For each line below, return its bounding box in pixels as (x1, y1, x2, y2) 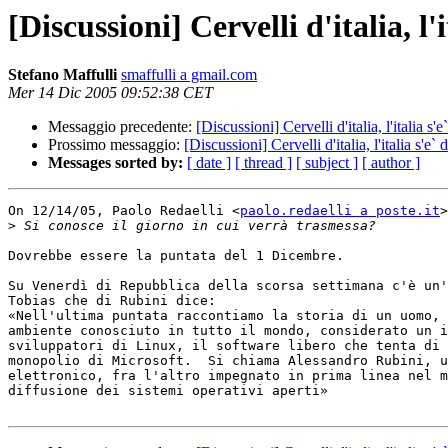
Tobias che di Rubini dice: (8, 293, 216, 309)
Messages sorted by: (48, 154, 183, 172)
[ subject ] (296, 154, 358, 172)
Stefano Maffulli (8, 66, 117, 84)
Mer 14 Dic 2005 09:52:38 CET (8, 84, 213, 102)
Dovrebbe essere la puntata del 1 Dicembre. (8, 248, 344, 264)
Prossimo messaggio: (48, 136, 184, 154)
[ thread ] (235, 154, 292, 172)
